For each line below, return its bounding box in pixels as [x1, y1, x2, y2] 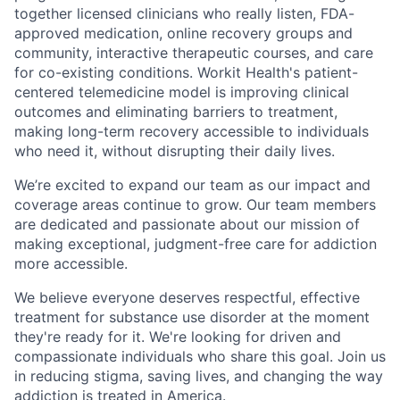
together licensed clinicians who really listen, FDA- [14, 4, 354, 22]
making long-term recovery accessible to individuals [14, 122, 369, 140]
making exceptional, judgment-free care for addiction [14, 235, 377, 253]
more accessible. [14, 254, 128, 272]
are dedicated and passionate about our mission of [14, 215, 360, 233]
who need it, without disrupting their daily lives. [14, 142, 335, 160]
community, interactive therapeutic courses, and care [14, 44, 373, 62]
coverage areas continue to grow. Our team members [14, 196, 376, 213]
